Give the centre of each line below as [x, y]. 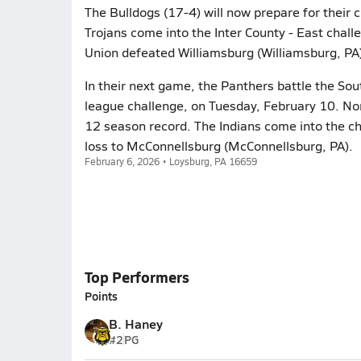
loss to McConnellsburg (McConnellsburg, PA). [218, 145]
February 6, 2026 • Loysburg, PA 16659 [170, 161]
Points [101, 296]
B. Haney [135, 324]
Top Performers [137, 277]
